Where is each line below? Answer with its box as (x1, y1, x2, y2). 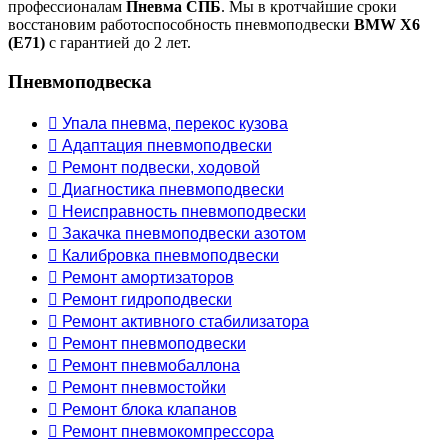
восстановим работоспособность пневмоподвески (8, 16, 354, 34)
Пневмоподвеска (8, 70, 152, 92)
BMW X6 (354, 16, 420, 34)
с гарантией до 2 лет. (45, 34, 191, 52)
